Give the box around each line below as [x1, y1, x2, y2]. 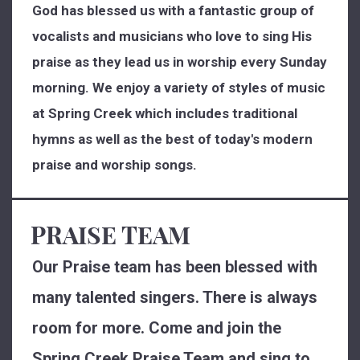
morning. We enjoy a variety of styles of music [32, 80, 325, 96]
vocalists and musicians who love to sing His [32, 28, 312, 44]
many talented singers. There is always [32, 288, 317, 307]
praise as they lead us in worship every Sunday [32, 54, 327, 70]
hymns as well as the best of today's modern [32, 131, 313, 147]
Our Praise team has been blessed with [32, 257, 317, 276]
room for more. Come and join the [32, 318, 281, 337]
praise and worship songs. [32, 157, 197, 173]
